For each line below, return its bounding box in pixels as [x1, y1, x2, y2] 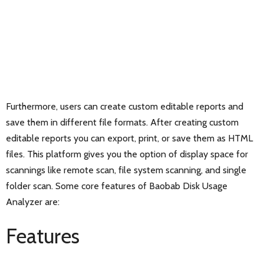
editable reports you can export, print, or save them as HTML [6, 132, 253, 144]
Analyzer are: [6, 196, 60, 207]
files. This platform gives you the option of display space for [6, 148, 248, 160]
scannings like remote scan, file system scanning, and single [6, 164, 246, 176]
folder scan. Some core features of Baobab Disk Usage [6, 180, 227, 192]
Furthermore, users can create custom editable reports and [6, 100, 243, 112]
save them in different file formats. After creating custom [6, 116, 239, 128]
